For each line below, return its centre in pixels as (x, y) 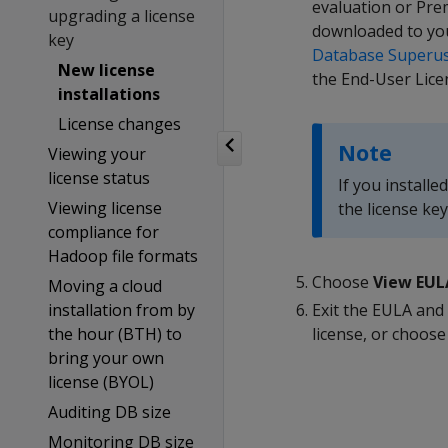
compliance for (103, 232)
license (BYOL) (100, 382)
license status (98, 178)
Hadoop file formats (122, 256)
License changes (119, 124)
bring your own (105, 358)
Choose (342, 282)
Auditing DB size (109, 412)
